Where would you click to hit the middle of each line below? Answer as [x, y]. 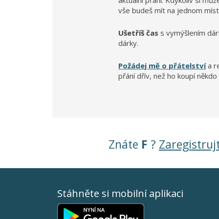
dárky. [128, 43]
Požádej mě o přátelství [162, 66]
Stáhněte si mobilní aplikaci [120, 193]
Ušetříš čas [138, 33]
